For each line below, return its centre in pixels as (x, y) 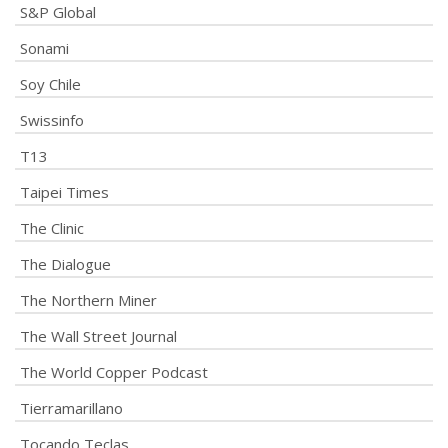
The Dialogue (65, 263)
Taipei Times (64, 191)
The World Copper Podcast (114, 371)
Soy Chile (50, 83)
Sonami (44, 47)
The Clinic (52, 227)
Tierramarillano (71, 407)
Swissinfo (52, 119)
